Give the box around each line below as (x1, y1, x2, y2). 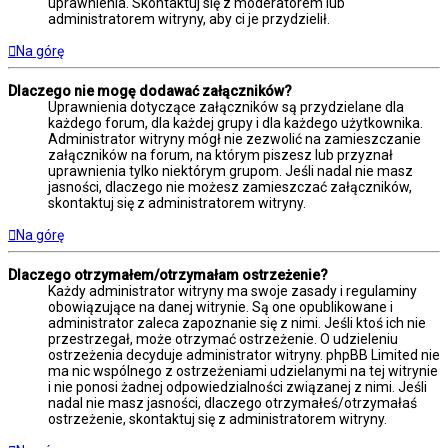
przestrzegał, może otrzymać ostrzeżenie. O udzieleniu (48, 331, 398, 348)
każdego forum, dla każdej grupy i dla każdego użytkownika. (48, 115, 423, 132)
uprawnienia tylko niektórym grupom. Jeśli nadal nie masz (48, 163, 413, 180)
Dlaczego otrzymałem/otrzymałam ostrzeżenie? (8, 267, 328, 284)
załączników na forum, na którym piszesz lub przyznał (48, 147, 393, 164)
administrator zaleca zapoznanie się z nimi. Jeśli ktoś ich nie (48, 315, 426, 332)
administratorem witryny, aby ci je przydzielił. (48, 11, 330, 28)
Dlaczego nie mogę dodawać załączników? (8, 83, 292, 100)
